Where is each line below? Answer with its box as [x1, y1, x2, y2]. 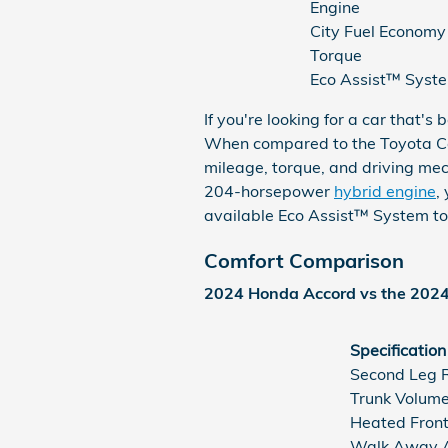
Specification [349, 339, 446, 360]
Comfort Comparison [204, 247, 404, 273]
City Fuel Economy [310, 20, 446, 41]
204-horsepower [204, 180, 334, 201]
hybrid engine [334, 180, 436, 201]
